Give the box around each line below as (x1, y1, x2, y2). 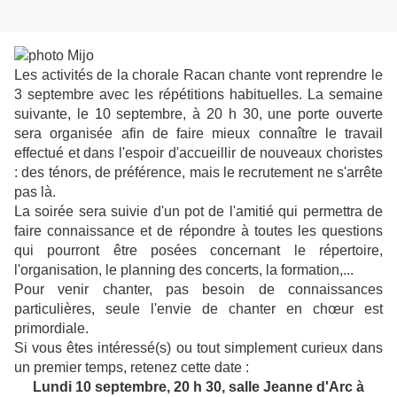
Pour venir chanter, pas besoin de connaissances (14, 282, 383, 298)
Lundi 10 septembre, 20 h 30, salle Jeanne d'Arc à (33, 379, 364, 395)
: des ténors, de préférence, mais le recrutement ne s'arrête (14, 165, 383, 181)
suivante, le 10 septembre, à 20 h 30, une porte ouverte (14, 106, 383, 122)
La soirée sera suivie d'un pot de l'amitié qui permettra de (14, 204, 383, 220)
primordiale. (14, 321, 89, 337)
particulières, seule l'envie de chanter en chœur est (14, 301, 383, 317)
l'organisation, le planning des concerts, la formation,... (14, 262, 354, 278)
